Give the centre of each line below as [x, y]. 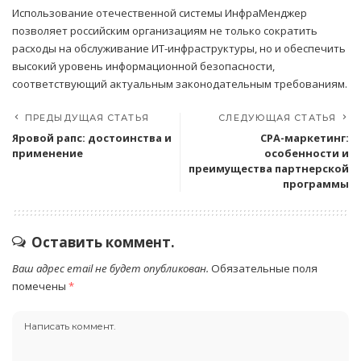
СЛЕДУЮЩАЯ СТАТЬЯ [277, 118]
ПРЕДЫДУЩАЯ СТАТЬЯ [87, 118]
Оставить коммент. [103, 243]
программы [316, 184]
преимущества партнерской [269, 169]
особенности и [307, 154]
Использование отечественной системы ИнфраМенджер [160, 13]
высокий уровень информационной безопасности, [143, 66]
